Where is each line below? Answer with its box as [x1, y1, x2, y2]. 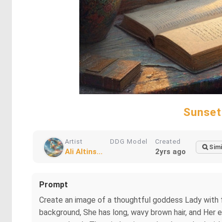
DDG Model [110, 138, 148, 145]
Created [155, 138, 181, 145]
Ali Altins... [65, 147, 103, 156]
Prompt [39, 180, 68, 189]
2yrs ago [155, 147, 186, 156]
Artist [65, 138, 83, 145]
